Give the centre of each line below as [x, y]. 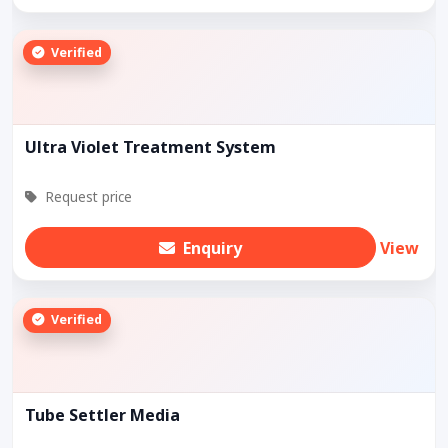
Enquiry [212, 247]
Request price [86, 197]
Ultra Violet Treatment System [150, 147]
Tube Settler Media [102, 414]
